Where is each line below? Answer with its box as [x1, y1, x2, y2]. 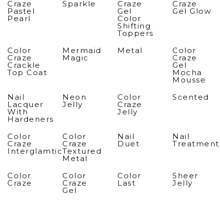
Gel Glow [172, 6, 211, 16]
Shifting [117, 21, 151, 30]
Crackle [7, 60, 41, 70]
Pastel [7, 6, 35, 16]
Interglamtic [7, 146, 62, 156]
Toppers [117, 28, 154, 38]
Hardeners [7, 114, 54, 124]
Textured [62, 146, 102, 156]
